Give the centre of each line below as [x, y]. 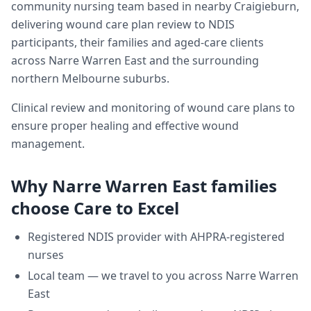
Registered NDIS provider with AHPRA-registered [156, 237]
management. [48, 144]
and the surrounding [203, 60]
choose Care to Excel [95, 208]
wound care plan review [129, 24]
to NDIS [213, 24]
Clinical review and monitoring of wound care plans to [153, 108]
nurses [46, 255]
